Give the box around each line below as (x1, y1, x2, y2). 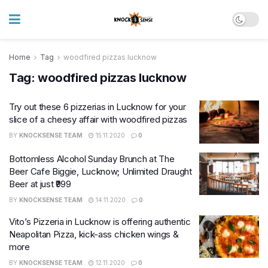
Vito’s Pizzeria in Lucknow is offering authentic (9, 215, 191, 227)
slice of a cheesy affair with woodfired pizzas (9, 114, 188, 125)
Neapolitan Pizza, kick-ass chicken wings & (9, 228, 179, 240)
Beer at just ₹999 (9, 178, 71, 190)
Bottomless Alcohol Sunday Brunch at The (9, 153, 175, 165)
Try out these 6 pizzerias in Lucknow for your (9, 101, 186, 112)
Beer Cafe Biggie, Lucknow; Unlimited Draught (9, 165, 192, 177)
